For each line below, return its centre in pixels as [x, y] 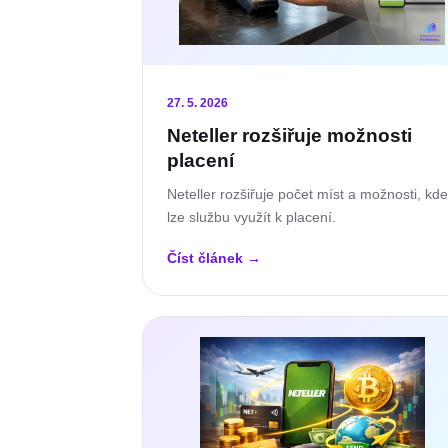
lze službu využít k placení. [251, 216]
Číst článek [207, 257]
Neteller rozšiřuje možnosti [289, 135]
